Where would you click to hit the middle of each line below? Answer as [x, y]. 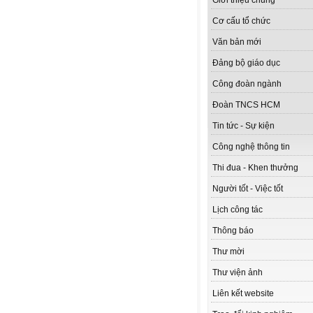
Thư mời [228, 252]
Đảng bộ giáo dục [246, 63]
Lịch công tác [238, 210]
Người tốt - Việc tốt [248, 189]
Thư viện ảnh [238, 273]
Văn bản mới [237, 42]
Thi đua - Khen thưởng [255, 168]
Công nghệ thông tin [251, 147]
